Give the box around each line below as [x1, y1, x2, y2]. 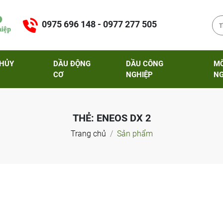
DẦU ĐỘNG [53, 59, 91, 68]
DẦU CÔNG [126, 59, 164, 68]
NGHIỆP [126, 70, 153, 79]
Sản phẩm [116, 129, 153, 138]
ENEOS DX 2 [96, 112, 151, 124]
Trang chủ [70, 129, 106, 138]
